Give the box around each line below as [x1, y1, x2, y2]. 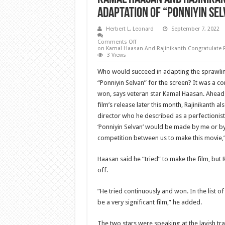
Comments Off [97, 39, 136, 45]
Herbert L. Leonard [105, 26, 154, 32]
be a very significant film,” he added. [97, 198, 202, 206]
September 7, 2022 [171, 26, 219, 32]
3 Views [106, 52, 126, 58]
